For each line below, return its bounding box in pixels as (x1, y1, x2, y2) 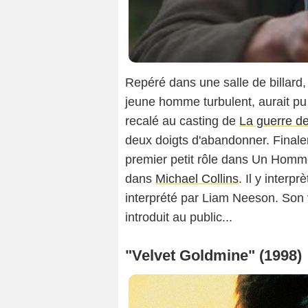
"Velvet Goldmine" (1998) (125, 247, 302, 265)
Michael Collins (155, 172, 239, 186)
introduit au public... (125, 210, 232, 225)
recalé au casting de (125, 114, 239, 129)
